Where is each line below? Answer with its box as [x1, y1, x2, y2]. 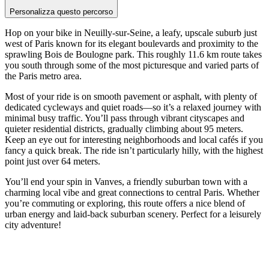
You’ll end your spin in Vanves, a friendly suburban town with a [5, 177, 247, 187]
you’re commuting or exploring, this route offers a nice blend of [5, 198, 245, 209]
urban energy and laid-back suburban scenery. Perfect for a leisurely [5, 209, 261, 220]
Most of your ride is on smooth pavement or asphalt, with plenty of [5, 91, 257, 102]
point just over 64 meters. [5, 156, 100, 167]
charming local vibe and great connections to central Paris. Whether [5, 187, 259, 198]
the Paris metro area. [5, 71, 82, 82]
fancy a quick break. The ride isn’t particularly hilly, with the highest [5, 145, 263, 156]
